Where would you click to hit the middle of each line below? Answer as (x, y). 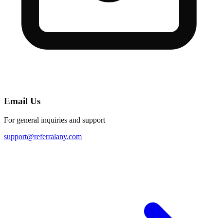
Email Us (22, 101)
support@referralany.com (43, 136)
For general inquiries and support (54, 120)
